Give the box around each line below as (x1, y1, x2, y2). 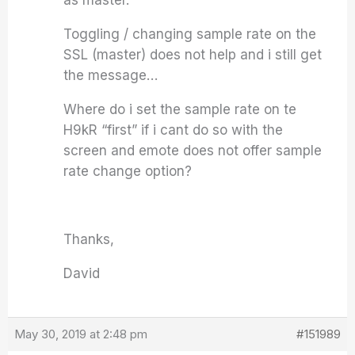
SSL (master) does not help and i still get (63, 47, 323, 63)
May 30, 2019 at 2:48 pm (14, 326, 148, 342)
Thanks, (63, 231, 115, 247)
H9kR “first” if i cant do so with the (63, 122, 284, 138)
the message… (63, 67, 158, 83)
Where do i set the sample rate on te (63, 101, 297, 117)
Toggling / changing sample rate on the (63, 26, 317, 42)
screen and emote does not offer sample (63, 143, 323, 158)
